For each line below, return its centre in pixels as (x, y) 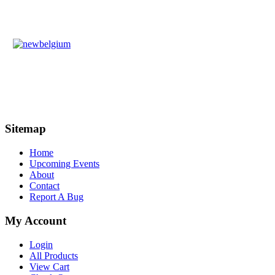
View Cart (49, 266)
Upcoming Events (64, 164)
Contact (45, 186)
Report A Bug (56, 197)
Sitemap (25, 129)
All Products (54, 255)
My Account (36, 220)
